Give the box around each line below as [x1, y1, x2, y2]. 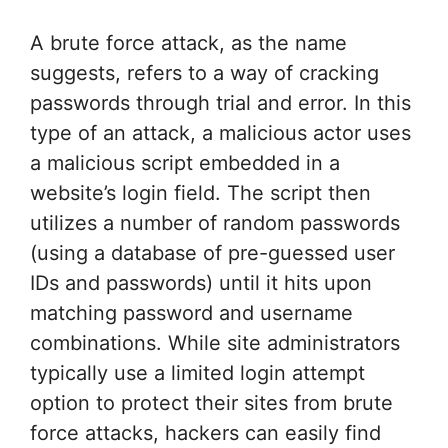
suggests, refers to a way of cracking [30, 60, 379, 85]
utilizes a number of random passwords [30, 210, 400, 235]
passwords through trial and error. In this [30, 90, 411, 115]
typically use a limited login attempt [30, 360, 365, 385]
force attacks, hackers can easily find [30, 420, 381, 445]
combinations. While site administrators [30, 330, 400, 355]
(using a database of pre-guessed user [30, 240, 395, 265]
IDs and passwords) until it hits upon [30, 270, 372, 295]
